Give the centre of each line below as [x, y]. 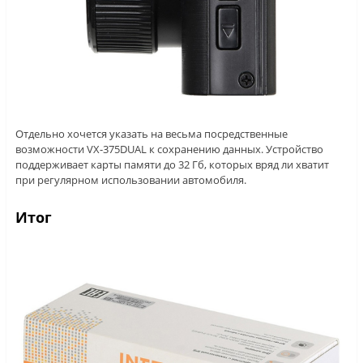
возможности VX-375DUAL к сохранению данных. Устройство [169, 149]
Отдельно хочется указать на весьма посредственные [151, 133]
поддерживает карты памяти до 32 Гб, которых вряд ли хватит [172, 164]
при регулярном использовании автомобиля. [130, 179]
